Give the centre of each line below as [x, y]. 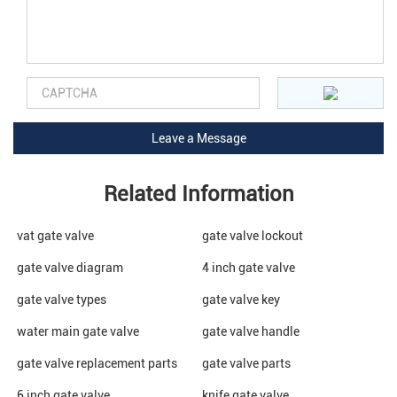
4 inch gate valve [249, 267]
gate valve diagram [70, 267]
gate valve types [62, 299]
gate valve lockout [253, 235]
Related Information [198, 194]
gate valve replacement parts [97, 363]
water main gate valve [78, 331]
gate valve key [241, 299]
